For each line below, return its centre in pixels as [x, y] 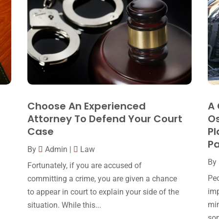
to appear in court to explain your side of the [103, 192]
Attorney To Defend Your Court [105, 119]
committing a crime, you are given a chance [102, 179]
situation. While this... [64, 205]
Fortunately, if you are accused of [84, 166]
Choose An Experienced [86, 106]
